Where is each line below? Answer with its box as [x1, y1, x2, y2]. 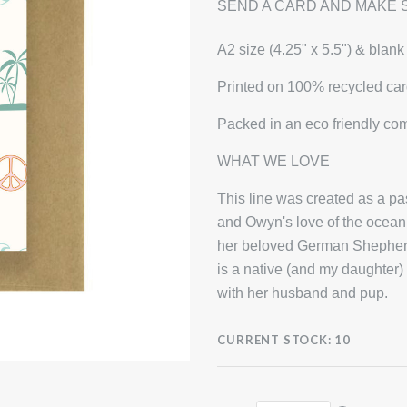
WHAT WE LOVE [217, 154, 331, 170]
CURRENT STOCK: [217, 333, 332, 348]
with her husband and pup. [217, 285, 389, 302]
